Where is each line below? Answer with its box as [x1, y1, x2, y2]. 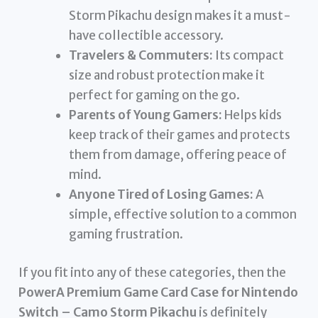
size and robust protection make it [69, 67, 265, 84]
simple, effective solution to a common [69, 207, 297, 223]
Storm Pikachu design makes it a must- [69, 8, 292, 24]
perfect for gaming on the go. [69, 87, 241, 104]
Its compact [213, 48, 285, 64]
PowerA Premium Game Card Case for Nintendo [18, 284, 299, 300]
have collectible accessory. [69, 28, 224, 44]
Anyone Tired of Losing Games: [69, 187, 254, 203]
